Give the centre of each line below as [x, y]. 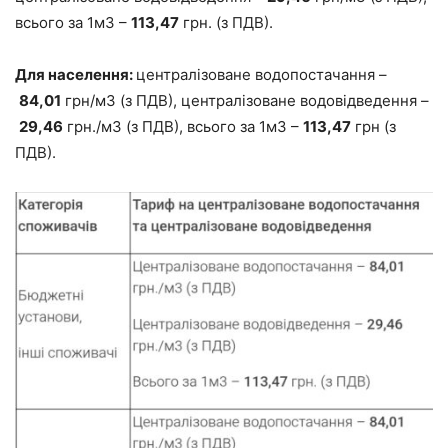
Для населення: [75, 75]
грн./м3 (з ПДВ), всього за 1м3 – [183, 127]
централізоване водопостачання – [261, 75]
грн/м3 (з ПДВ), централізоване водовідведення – [245, 101]
